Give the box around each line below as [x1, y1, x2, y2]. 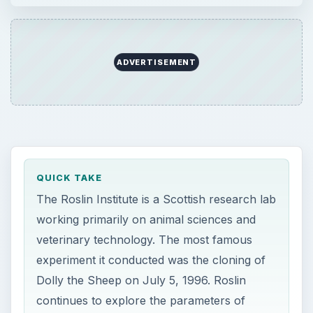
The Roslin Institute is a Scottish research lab [36, 191, 277, 206]
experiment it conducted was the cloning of [36, 252, 266, 267]
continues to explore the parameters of [36, 293, 246, 307]
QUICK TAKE [36, 173, 103, 184]
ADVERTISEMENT [116, 57, 197, 68]
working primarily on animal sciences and [36, 212, 256, 226]
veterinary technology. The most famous [36, 232, 253, 247]
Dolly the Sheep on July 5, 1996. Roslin [36, 272, 247, 287]
